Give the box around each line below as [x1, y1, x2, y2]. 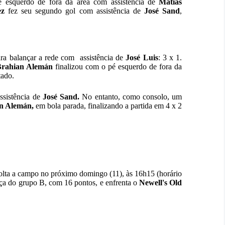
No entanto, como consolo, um [82, 92, 182, 101]
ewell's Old [145, 178, 182, 187]
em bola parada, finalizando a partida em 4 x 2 [34, 101, 182, 110]
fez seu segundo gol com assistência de [4, 7, 145, 16]
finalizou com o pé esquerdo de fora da [53, 62, 182, 71]
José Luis [126, 53, 158, 62]
